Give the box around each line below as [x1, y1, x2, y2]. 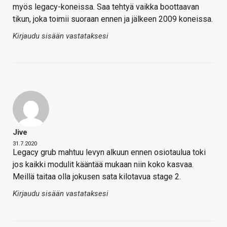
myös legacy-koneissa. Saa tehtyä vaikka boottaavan [13, 2, 199, 12]
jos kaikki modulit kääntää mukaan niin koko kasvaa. [13, 160, 194, 170]
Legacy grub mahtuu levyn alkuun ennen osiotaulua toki [13, 147, 206, 158]
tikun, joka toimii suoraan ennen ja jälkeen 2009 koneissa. [13, 14, 213, 24]
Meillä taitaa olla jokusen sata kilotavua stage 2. [13, 172, 181, 182]
